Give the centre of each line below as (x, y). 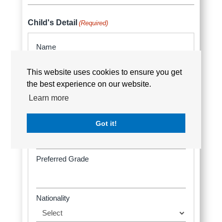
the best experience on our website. (89, 84)
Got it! (106, 123)
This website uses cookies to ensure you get (105, 72)
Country (40, 12)
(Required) (93, 23)
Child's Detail (52, 22)
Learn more (49, 98)
